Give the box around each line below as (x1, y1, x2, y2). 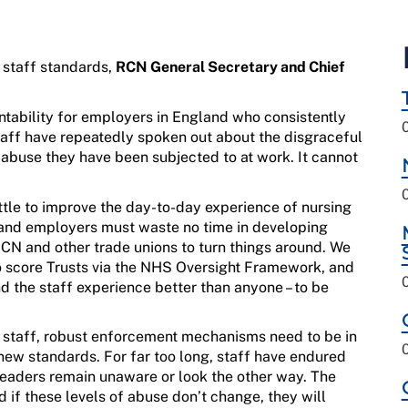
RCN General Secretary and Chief (116, 58, 344, 76)
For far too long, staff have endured (104, 348, 346, 366)
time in (203, 218, 252, 236)
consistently (264, 108, 346, 127)
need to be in (270, 328, 357, 346)
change (207, 388, 260, 406)
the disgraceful (255, 128, 362, 147)
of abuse (106, 388, 172, 406)
